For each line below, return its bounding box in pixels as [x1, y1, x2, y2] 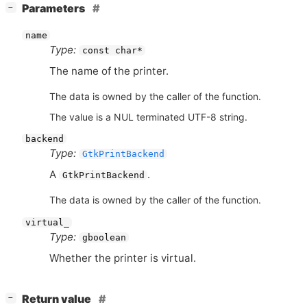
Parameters [22, 2, 87, 16]
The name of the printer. [49, 64, 169, 77]
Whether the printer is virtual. [49, 251, 196, 265]
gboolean [82, 232, 126, 243]
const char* [82, 45, 143, 56]
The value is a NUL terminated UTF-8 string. [49, 110, 247, 123]
